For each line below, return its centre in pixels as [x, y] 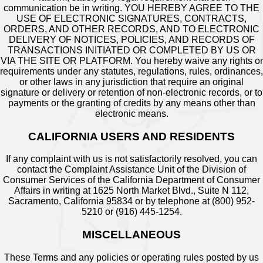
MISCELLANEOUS [131, 235]
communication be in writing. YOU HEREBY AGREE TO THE [131, 8]
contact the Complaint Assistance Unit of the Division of [131, 170]
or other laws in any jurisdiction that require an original [131, 82]
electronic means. [131, 113]
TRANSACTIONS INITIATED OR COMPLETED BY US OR [131, 50]
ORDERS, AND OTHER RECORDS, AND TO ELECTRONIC [131, 29]
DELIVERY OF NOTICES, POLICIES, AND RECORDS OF [131, 39]
